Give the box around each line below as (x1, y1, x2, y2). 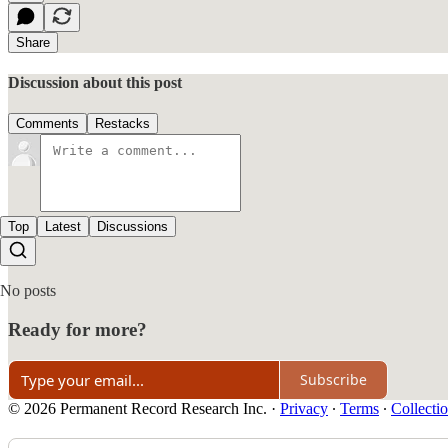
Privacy (280, 399, 328, 417)
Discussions (97, 219, 168, 235)
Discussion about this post (8, 73, 182, 91)
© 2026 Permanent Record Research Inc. (8, 399, 267, 417)
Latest (45, 219, 81, 235)
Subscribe (300, 370, 367, 389)
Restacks (95, 116, 150, 132)
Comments (16, 116, 79, 132)
